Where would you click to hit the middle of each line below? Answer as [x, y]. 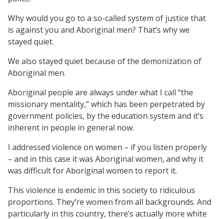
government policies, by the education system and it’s [106, 116]
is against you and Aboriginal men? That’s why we [99, 30]
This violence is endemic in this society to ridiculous [101, 190]
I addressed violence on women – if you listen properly [107, 147]
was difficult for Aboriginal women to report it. [92, 170]
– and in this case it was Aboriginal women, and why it [106, 159]
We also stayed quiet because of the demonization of [105, 61]
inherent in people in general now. [71, 127]
